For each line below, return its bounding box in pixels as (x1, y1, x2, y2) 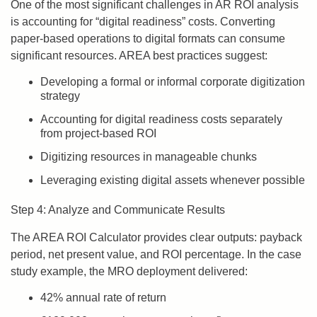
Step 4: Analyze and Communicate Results (11, 204, 225, 216)
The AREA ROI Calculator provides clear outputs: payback (11, 231, 302, 243)
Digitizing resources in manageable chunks (40, 151, 257, 163)
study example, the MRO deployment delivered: (11, 265, 248, 277)
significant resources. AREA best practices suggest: (11, 50, 267, 62)
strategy (40, 90, 80, 102)
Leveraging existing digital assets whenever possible (40, 174, 305, 186)
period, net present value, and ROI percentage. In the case (11, 248, 301, 260)
